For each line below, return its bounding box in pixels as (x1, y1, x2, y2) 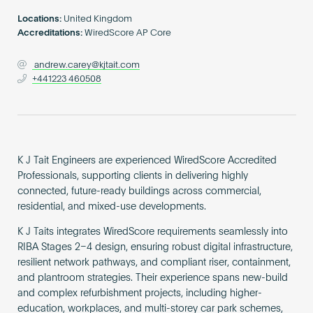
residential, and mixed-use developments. (17, 201, 206, 212)
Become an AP (127, 1, 186, 10)
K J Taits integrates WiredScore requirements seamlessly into (17, 226, 288, 237)
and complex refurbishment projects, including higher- (17, 288, 262, 298)
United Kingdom (64, 15, 133, 24)
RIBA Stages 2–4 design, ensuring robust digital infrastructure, (17, 242, 293, 252)
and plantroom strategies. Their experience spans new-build (17, 272, 288, 283)
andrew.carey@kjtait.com (34, 61, 140, 71)
